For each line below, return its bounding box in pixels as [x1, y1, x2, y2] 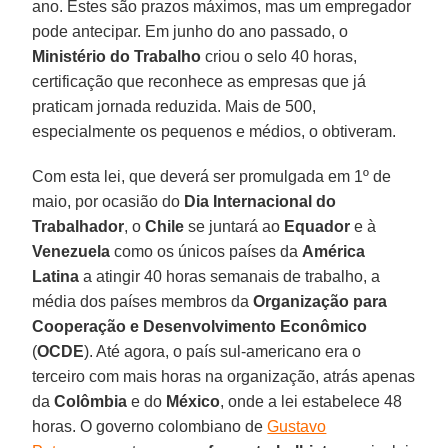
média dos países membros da [32, 292, 254, 310]
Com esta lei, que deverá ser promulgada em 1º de [32, 167, 392, 185]
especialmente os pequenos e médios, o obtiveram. [32, 122, 397, 140]
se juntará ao [184, 217, 285, 235]
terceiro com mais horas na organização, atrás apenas [32, 367, 416, 385]
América [302, 242, 366, 260]
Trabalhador [32, 217, 125, 235]
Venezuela [32, 242, 111, 260]
